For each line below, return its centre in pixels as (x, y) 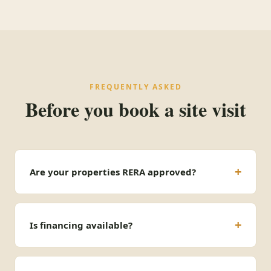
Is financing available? (81, 225)
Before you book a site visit (135, 109)
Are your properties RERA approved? (113, 172)
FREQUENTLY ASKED (135, 87)
